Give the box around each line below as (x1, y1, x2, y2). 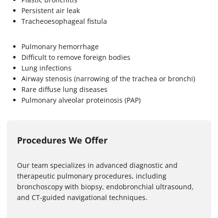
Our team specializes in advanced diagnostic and (17, 160, 178, 170)
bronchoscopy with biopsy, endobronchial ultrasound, (17, 182, 194, 191)
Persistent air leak (21, 5, 82, 15)
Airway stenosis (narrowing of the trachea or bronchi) (21, 73, 197, 83)
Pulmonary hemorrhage (21, 41, 101, 51)
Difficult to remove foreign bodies (21, 52, 132, 62)
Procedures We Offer (17, 134, 108, 146)
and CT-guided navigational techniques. (17, 192, 147, 202)
